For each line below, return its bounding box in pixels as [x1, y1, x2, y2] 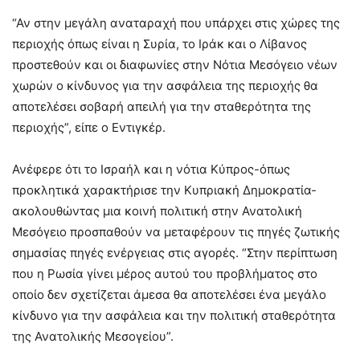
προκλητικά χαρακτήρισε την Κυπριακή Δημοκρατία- [12, 182, 317, 198]
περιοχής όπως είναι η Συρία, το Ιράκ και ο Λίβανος [12, 36, 307, 52]
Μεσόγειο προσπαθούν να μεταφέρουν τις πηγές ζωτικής [12, 224, 340, 240]
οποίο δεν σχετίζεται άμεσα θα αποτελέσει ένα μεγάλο [12, 287, 326, 303]
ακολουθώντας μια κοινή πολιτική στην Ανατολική [12, 203, 302, 219]
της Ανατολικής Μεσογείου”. [12, 329, 174, 345]
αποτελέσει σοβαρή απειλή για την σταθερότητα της [12, 99, 311, 115]
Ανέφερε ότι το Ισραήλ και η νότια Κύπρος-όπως [12, 162, 290, 178]
